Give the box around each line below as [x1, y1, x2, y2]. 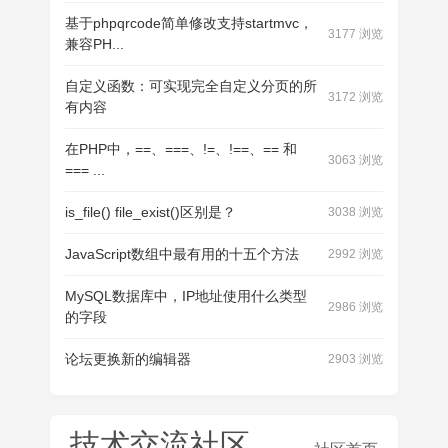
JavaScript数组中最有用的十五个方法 [65, 246, 299, 262]
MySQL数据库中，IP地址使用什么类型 [65, 288, 307, 304]
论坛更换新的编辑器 [65, 351, 191, 367]
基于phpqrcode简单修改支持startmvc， [65, 15, 313, 31]
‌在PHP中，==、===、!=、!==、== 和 [65, 141, 297, 157]
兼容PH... [65, 36, 124, 52]
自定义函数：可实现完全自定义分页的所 [65, 78, 317, 94]
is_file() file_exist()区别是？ [65, 204, 236, 220]
